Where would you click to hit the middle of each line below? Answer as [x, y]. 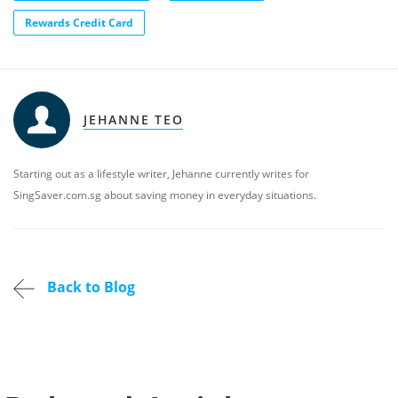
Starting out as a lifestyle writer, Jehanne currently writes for [161, 174]
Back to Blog [89, 287]
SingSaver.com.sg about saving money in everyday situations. [165, 195]
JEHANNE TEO [134, 119]
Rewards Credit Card [79, 23]
